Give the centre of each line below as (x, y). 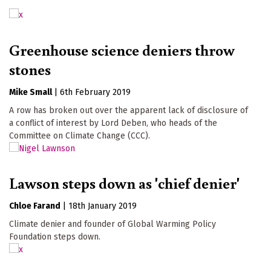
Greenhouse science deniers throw (122, 49)
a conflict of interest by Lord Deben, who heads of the (113, 123)
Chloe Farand (35, 206)
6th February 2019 (95, 92)
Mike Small (31, 92)
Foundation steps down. (55, 237)
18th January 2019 (103, 206)
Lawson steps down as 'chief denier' (124, 183)
